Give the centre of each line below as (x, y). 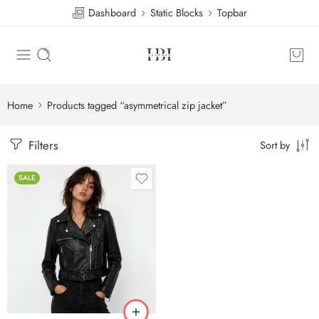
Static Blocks (177, 12)
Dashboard (111, 12)
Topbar (232, 12)
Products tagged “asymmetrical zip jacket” (137, 105)
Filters (42, 145)
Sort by (275, 145)
